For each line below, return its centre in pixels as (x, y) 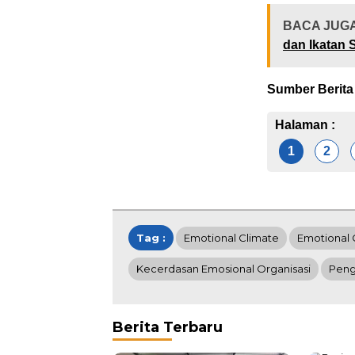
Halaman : (305, 124)
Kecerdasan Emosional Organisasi (223, 268)
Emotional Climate (231, 237)
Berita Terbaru (168, 327)
